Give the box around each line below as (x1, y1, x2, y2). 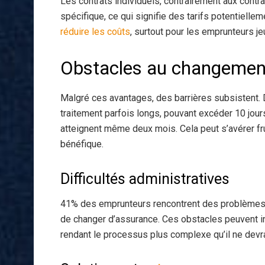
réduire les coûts (60, 26, 130, 38)
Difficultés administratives (60, 170, 230, 188)
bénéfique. (60, 138, 104, 150)
